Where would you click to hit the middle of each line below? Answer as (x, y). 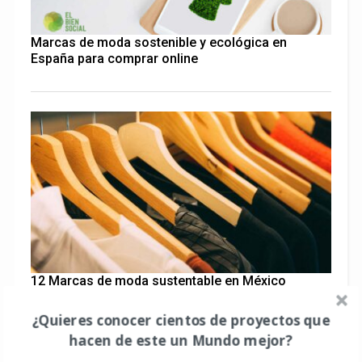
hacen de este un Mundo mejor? (181, 340)
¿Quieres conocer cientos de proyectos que (181, 320)
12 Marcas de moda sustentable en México (158, 281)
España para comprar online (114, 59)
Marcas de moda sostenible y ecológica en (158, 43)
